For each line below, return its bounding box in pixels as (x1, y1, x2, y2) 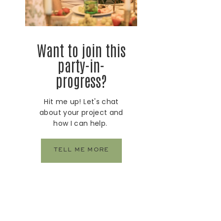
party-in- (58, 56, 105, 74)
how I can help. (53, 118, 110, 128)
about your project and (39, 108, 123, 117)
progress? (55, 72, 107, 90)
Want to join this (37, 41, 126, 59)
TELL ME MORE (53, 147, 110, 153)
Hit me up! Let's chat (44, 97, 119, 107)
